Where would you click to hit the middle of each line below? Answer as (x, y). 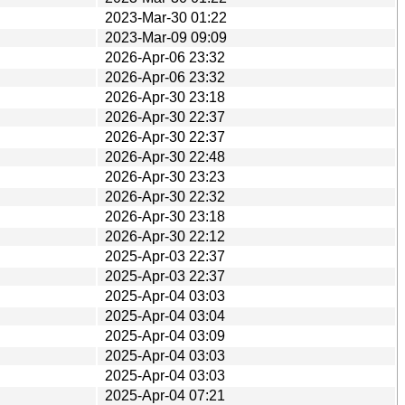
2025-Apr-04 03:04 (165, 316)
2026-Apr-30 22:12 (165, 236)
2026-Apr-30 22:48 (165, 156)
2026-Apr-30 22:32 (165, 196)
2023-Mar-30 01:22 (166, 17)
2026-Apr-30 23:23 (165, 176)
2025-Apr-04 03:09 (165, 335)
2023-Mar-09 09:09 (166, 37)
